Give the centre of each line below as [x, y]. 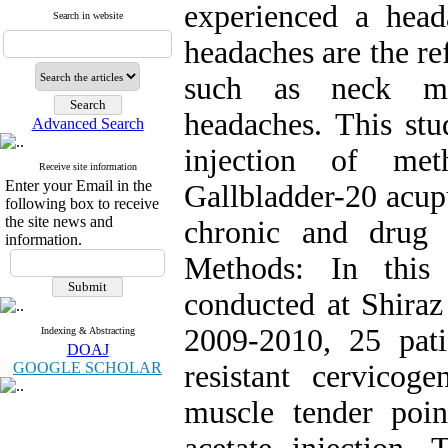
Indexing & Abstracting [87, 330]
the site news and [59, 221]
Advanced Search [87, 123]
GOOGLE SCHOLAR [87, 367]
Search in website [87, 15]
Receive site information [87, 166]
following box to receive [82, 203]
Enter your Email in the [78, 185]
